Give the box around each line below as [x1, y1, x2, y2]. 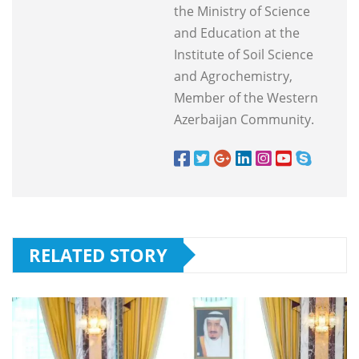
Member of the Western [174, 88, 318, 107]
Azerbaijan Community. [174, 110, 314, 128]
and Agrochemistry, [174, 67, 292, 85]
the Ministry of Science [174, 2, 310, 20]
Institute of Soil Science [174, 45, 313, 63]
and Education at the [174, 23, 300, 42]
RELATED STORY [29, 242, 167, 267]
